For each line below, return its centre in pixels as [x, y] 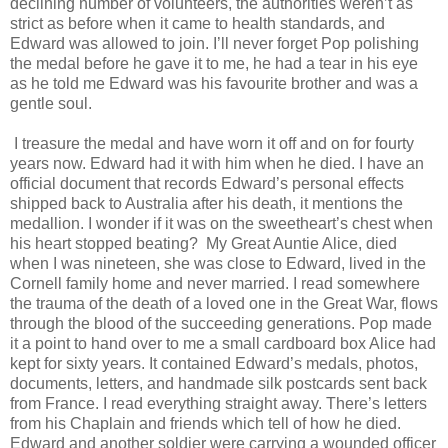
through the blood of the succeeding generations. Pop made [221, 323]
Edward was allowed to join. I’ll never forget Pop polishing [214, 43]
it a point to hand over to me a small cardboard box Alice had [223, 343]
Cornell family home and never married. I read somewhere [215, 283]
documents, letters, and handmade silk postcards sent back [218, 383]
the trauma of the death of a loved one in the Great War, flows [224, 303]
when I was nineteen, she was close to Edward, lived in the [218, 263]
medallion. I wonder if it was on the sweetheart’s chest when [221, 223]
